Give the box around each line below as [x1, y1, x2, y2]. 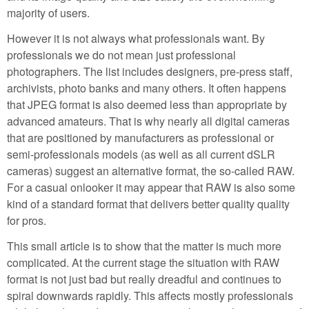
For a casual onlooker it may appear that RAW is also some [7, 179, 295, 195]
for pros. [7, 212, 46, 228]
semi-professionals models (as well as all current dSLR [7, 146, 275, 162]
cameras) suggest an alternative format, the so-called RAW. [7, 162, 295, 179]
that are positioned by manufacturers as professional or [7, 129, 274, 146]
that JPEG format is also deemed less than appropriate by [7, 96, 287, 112]
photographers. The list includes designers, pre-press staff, [7, 63, 292, 79]
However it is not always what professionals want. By [7, 30, 265, 46]
